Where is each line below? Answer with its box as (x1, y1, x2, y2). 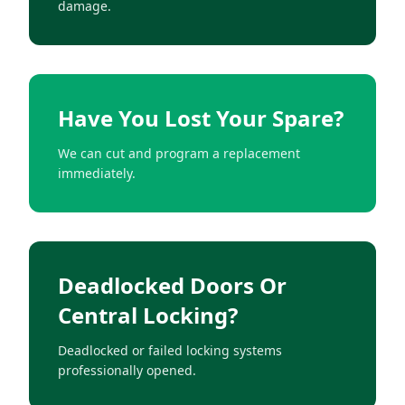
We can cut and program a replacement (58, 144, 300, 162)
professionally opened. (58, 361, 196, 379)
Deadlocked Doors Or (58, 269, 287, 300)
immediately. (58, 164, 136, 182)
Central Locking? (58, 299, 238, 330)
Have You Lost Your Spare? (58, 102, 344, 133)
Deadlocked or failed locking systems (58, 341, 282, 359)
